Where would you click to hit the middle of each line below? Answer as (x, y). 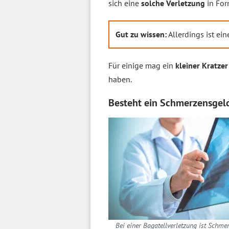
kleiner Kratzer (202, 65)
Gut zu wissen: (141, 34)
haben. (120, 79)
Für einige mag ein (142, 65)
